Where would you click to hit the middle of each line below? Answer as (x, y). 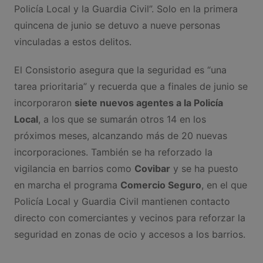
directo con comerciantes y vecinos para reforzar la (129, 218)
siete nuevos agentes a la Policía (149, 102)
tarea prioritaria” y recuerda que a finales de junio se (131, 86)
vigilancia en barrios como (74, 168)
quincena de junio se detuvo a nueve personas (117, 25)
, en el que (224, 185)
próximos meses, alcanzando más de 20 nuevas (120, 135)
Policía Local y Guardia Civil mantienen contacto (122, 201)
